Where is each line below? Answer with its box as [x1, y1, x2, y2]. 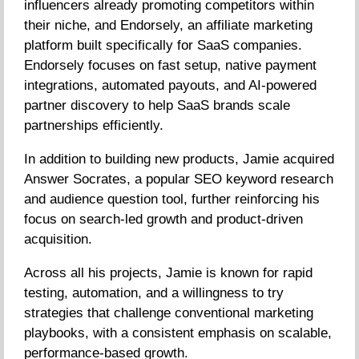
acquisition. [24, 232, 92, 247]
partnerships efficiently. [24, 118, 163, 133]
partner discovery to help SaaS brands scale [24, 98, 290, 113]
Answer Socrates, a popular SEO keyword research [24, 171, 333, 187]
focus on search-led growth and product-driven [24, 212, 303, 227]
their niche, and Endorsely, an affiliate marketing [24, 18, 313, 33]
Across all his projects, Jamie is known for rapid [24, 265, 313, 280]
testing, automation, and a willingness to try [24, 285, 284, 301]
